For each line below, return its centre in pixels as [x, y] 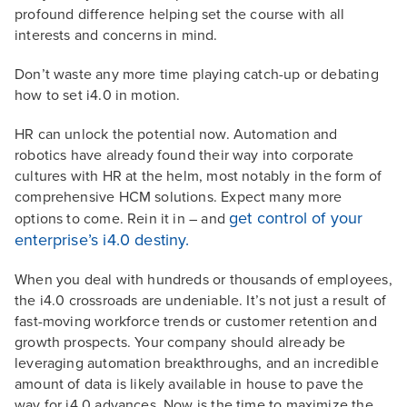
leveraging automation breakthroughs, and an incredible [197, 363]
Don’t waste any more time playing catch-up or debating [197, 74]
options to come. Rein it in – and [122, 219]
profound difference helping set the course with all [180, 15]
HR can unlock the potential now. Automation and [176, 134]
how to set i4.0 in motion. [98, 95]
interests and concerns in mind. [116, 35]
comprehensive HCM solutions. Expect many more [179, 197]
